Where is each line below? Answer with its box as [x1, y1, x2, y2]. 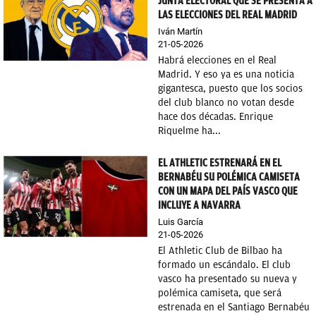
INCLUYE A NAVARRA [158, 199, 241, 212]
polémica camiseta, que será [158, 287, 281, 299]
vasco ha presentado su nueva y [158, 273, 297, 285]
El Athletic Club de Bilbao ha [158, 245, 282, 257]
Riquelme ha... [158, 125, 221, 137]
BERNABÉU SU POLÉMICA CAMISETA [158, 171, 300, 183]
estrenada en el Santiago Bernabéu [158, 301, 310, 313]
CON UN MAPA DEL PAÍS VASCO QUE [158, 185, 298, 197]
